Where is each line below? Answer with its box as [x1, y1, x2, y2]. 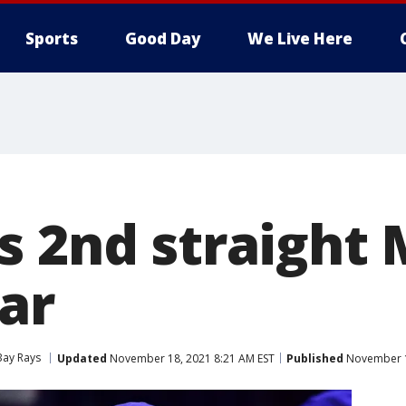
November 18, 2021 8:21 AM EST [107, 350, 275, 366]
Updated [57, 350, 107, 366]
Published [286, 350, 343, 366]
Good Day [125, 28, 200, 49]
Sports [25, 28, 78, 49]
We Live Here [247, 28, 353, 49]
